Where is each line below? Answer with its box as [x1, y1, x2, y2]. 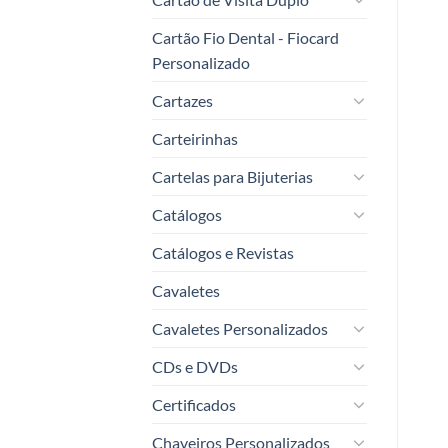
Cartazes [152, 90, 213, 110]
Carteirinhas [152, 128, 238, 148]
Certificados [152, 394, 236, 414]
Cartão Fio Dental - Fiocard [152, 27, 339, 47]
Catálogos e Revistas [152, 242, 294, 262]
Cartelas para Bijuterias [152, 166, 313, 186]
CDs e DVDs [152, 356, 238, 376]
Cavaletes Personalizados [152, 318, 328, 338]
